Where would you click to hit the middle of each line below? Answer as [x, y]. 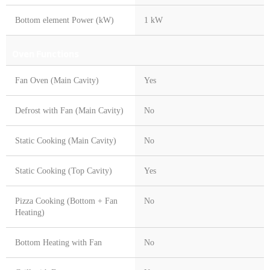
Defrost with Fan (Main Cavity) [69, 111]
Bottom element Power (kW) [64, 20]
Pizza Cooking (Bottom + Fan [66, 201]
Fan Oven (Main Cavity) [57, 81]
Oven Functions [46, 54]
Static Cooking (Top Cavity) [64, 171]
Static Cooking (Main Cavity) [66, 141]
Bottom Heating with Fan [58, 243]
